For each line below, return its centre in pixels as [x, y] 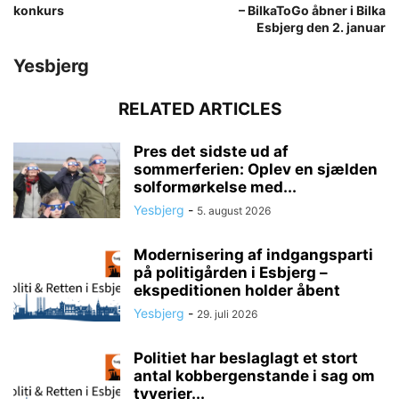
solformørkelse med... [215, 187]
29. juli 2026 [227, 313]
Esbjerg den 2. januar [321, 27]
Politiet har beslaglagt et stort [246, 358]
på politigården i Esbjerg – [231, 272]
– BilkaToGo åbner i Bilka [312, 10]
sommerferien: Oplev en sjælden [256, 169]
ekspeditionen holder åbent [237, 290]
